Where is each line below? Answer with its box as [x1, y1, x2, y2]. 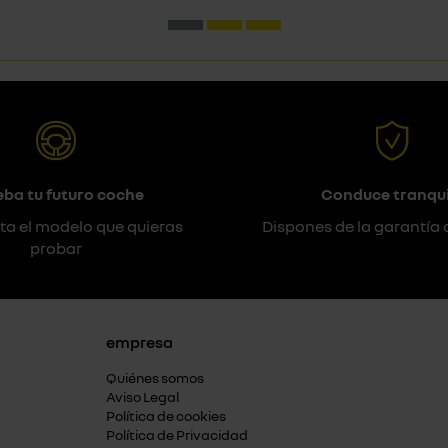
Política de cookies [106, 407, 226, 424]
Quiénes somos [106, 369, 204, 386]
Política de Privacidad [106, 426, 248, 443]
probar [30, 238, 82, 258]
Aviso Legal [106, 388, 179, 405]
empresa [106, 332, 173, 352]
